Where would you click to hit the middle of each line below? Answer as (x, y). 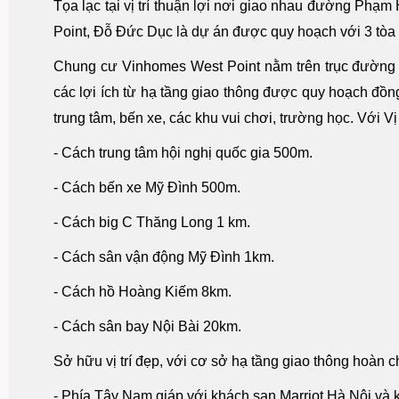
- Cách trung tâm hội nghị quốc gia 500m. (183, 153)
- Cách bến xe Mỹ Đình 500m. (147, 188)
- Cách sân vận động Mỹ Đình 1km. (164, 257)
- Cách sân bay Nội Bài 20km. (147, 327)
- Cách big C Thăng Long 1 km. (152, 223)
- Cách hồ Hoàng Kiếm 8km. (142, 292)
